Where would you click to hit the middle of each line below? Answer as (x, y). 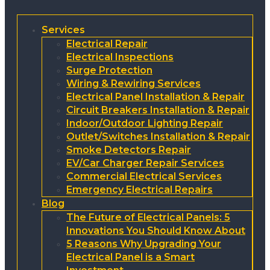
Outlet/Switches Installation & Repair (158, 137)
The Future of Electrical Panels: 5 (148, 218)
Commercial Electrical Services (144, 177)
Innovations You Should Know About (156, 231)
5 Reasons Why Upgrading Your (144, 244)
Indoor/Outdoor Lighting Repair (145, 124)
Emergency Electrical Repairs (140, 190)
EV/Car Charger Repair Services (145, 163)
